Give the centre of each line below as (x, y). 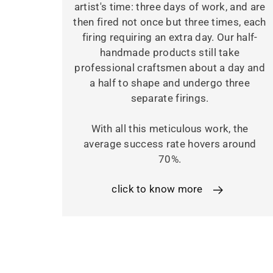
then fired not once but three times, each (170, 22)
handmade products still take (170, 53)
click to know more (157, 189)
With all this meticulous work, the (170, 129)
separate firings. (170, 98)
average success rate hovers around (170, 144)
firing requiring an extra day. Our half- (170, 37)
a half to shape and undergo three (170, 83)
